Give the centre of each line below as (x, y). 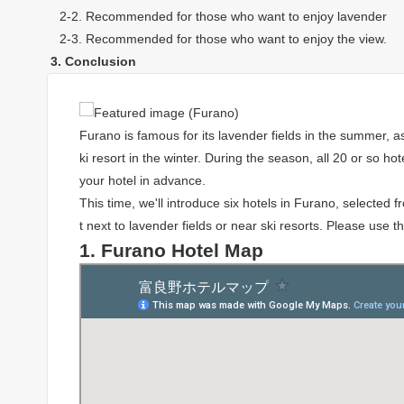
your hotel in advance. (142, 180)
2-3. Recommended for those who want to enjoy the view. (217, 39)
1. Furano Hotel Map (171, 250)
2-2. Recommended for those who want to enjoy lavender (217, 17)
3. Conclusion (92, 62)
